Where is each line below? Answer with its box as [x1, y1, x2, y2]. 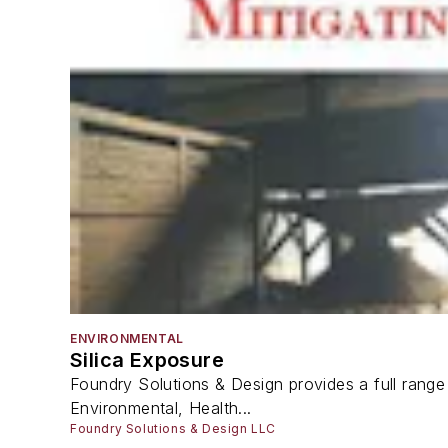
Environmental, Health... [70, 398, 252, 419]
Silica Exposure [70, 348, 224, 373]
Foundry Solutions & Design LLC [70, 421, 276, 437]
